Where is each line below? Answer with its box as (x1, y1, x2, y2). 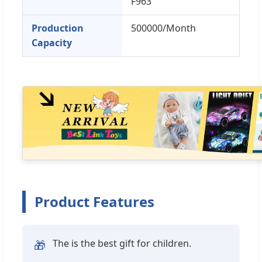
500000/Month (131, 21, 196, 35)
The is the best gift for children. (53, 236, 191, 250)
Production (32, 21, 84, 35)
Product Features (35, 191, 154, 211)
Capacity (32, 36, 72, 49)
